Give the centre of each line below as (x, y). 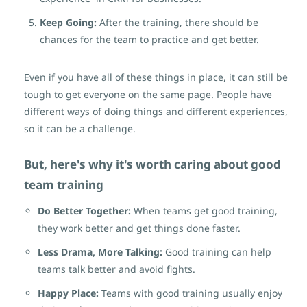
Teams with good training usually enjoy (192, 293)
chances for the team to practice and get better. (149, 39)
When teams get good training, (206, 211)
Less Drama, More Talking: (101, 252)
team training (64, 185)
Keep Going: (68, 22)
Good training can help (218, 252)
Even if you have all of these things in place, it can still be (156, 77)
